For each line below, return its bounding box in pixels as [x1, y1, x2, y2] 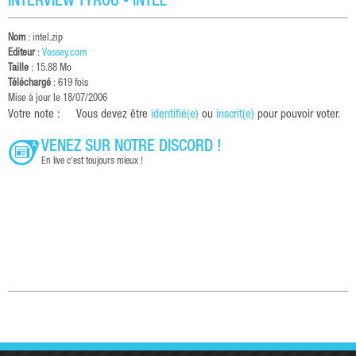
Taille [8, 63, 29, 74]
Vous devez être [76, 108, 151, 121]
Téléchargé [8, 78, 51, 89]
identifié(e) [151, 108, 199, 121]
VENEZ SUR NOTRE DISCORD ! [41, 139, 222, 156]
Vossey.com [42, 48, 87, 59]
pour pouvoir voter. [254, 108, 341, 121]
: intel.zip [25, 33, 63, 44]
